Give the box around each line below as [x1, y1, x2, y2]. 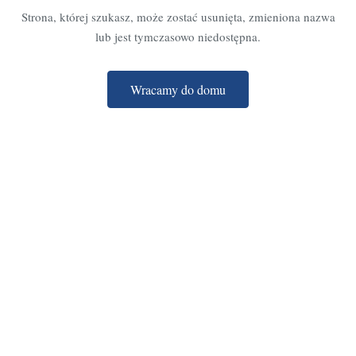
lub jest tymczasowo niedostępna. [95, 28, 261, 44]
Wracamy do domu [130, 80, 226, 98]
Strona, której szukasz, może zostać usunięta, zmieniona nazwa [21, 8, 335, 25]
